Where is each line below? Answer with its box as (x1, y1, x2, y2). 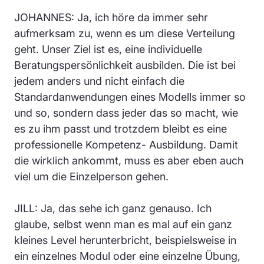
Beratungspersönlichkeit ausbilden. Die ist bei (14, 58, 236, 71)
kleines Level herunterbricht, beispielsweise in (14, 233, 236, 246)
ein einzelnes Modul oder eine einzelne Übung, (14, 249, 240, 262)
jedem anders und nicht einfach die (14, 74, 184, 87)
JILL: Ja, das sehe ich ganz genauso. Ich (14, 202, 212, 214)
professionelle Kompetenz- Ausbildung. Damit (14, 138, 238, 151)
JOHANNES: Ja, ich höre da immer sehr (14, 11, 208, 24)
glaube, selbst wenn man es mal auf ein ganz (14, 217, 232, 230)
